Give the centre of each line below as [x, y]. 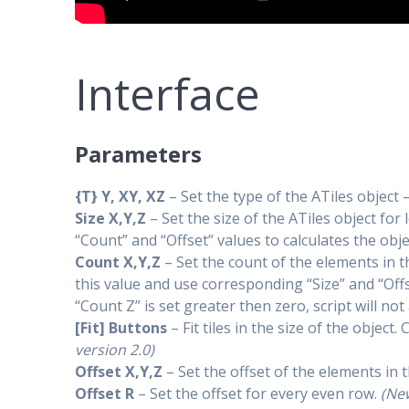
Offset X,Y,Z [121, 372]
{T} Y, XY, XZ [121, 197]
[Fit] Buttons [121, 328]
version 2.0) [115, 350]
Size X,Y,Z [111, 219]
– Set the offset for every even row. [260, 394]
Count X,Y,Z [118, 262]
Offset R [107, 394]
